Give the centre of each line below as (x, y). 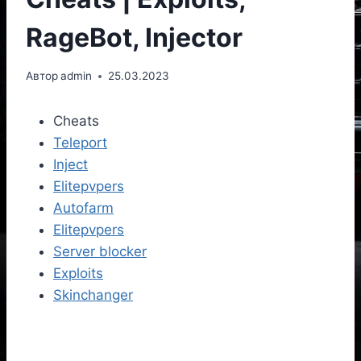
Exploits (78, 274)
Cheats (76, 121)
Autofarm (83, 208)
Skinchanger (93, 295)
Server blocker (100, 252)
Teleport (80, 143)
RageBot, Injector (134, 37)
